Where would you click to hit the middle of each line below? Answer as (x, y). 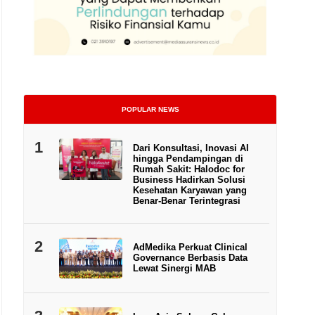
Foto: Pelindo (266, 139)
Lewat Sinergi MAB (174, 268)
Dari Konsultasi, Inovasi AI (191, 148)
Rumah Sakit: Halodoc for (188, 169)
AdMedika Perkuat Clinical (190, 247)
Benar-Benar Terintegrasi (186, 200)
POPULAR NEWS (150, 109)
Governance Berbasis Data (190, 257)
